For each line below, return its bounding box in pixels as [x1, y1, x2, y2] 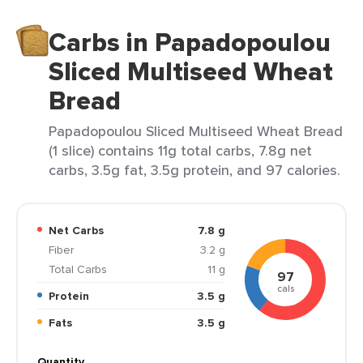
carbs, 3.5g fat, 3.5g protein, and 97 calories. [49, 160, 340, 180]
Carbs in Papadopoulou [49, 23, 331, 62]
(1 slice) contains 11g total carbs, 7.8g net [49, 140, 312, 160]
